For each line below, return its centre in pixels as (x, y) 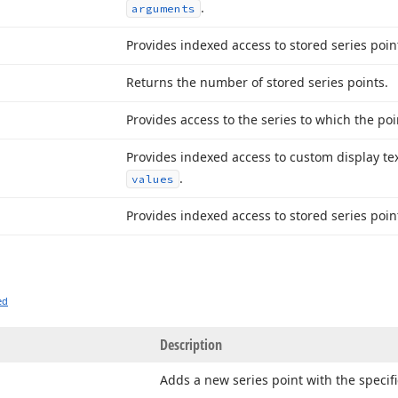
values (153, 179)
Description (191, 345)
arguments (163, 8)
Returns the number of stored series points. (257, 82)
